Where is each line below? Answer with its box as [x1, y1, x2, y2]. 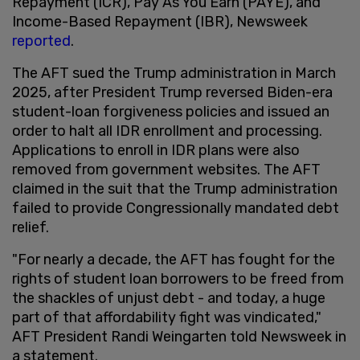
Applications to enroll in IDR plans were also [12, 141, 300, 159]
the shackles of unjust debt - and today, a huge [12, 288, 325, 307]
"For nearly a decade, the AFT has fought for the [12, 250, 335, 268]
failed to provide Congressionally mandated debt [12, 198, 339, 217]
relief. [12, 218, 49, 236]
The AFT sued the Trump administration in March [12, 63, 336, 82]
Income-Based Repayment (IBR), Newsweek [12, 12, 308, 31]
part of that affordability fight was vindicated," [12, 308, 321, 326]
